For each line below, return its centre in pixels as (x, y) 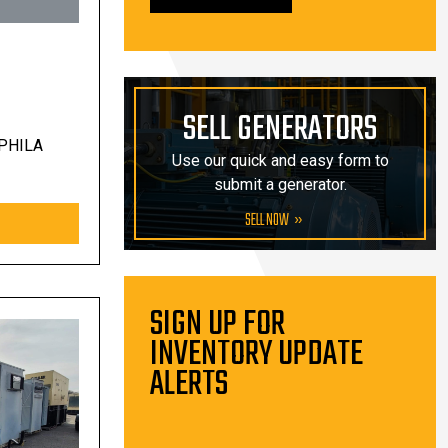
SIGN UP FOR (217, 324)
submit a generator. (280, 184)
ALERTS (189, 384)
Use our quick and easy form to (280, 160)
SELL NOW (267, 220)
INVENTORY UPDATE (256, 354)
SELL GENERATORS (280, 129)
